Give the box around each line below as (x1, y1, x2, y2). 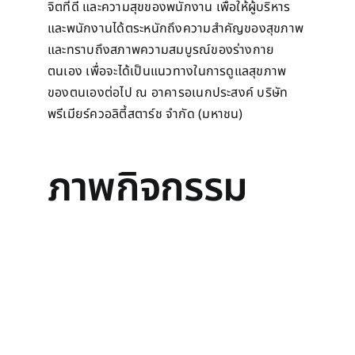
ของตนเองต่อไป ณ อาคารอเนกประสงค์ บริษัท (47, 83, 288, 103)
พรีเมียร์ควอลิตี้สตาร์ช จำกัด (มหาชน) (47, 105, 243, 124)
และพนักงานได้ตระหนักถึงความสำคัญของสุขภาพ (47, 19, 304, 39)
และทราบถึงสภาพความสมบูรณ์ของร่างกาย (47, 40, 275, 60)
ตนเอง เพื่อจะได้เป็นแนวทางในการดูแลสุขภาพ (47, 62, 287, 82)
